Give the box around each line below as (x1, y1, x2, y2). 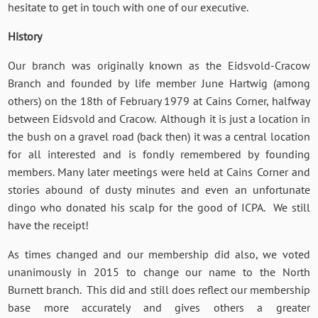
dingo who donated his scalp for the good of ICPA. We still (8, 199, 310, 214)
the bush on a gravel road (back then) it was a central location (8, 128, 310, 143)
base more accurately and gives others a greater (8, 300, 310, 314)
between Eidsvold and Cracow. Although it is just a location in (8, 111, 310, 126)
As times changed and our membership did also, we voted (8, 246, 310, 261)
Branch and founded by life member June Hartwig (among (8, 75, 310, 90)
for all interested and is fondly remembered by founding (8, 146, 310, 161)
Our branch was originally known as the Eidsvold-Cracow (8, 57, 310, 72)
